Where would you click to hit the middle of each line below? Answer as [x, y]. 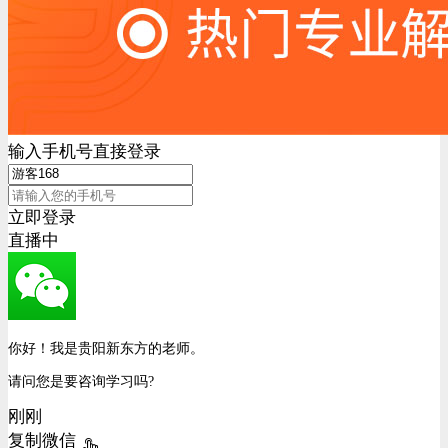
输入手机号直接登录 [84, 151]
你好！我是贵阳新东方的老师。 [106, 347]
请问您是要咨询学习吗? [81, 381]
